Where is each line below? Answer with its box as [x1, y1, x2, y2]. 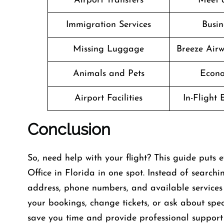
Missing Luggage [73, 44, 144, 54]
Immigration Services [66, 20, 151, 29]
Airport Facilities [74, 93, 142, 103]
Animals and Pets [72, 69, 144, 78]
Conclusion [27, 120, 110, 138]
